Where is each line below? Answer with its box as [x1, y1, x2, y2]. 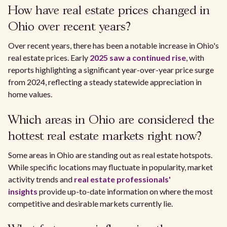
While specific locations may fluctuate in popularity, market [8, 162, 213, 172]
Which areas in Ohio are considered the [8, 115, 214, 126]
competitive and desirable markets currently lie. [8, 199, 173, 208]
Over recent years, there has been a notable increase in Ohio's [8, 41, 219, 50]
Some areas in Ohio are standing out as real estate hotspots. [8, 150, 212, 160]
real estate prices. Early [8, 53, 90, 62]
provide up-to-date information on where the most [37, 186, 213, 196]
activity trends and [8, 174, 74, 184]
